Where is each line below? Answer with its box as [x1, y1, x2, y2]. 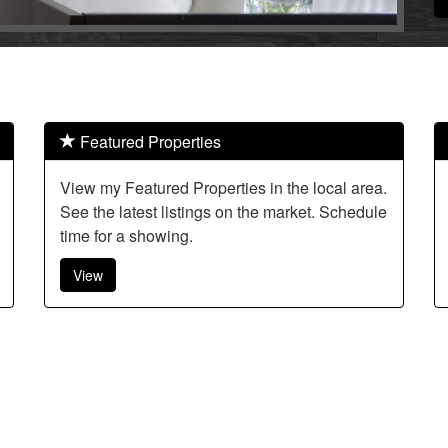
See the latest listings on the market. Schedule [60, 200, 387, 224]
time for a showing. [60, 224, 193, 248]
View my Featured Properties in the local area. [60, 176, 387, 200]
